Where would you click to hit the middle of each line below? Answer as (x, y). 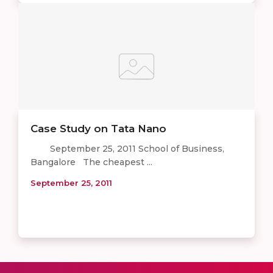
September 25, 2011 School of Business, (127, 149)
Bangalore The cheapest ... (91, 162)
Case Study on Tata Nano (98, 129)
